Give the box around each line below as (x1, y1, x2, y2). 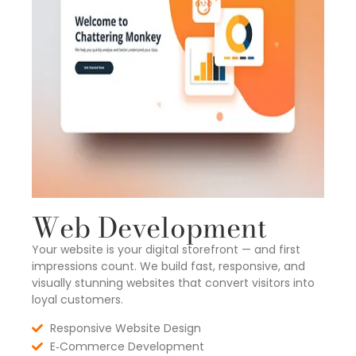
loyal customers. (32, 292, 123, 308)
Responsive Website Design (49, 319, 201, 336)
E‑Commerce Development (49, 338, 204, 354)
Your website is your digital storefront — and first (32, 242, 300, 258)
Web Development (32, 207, 267, 250)
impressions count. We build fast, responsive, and (32, 258, 305, 275)
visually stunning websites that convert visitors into (32, 275, 315, 292)
